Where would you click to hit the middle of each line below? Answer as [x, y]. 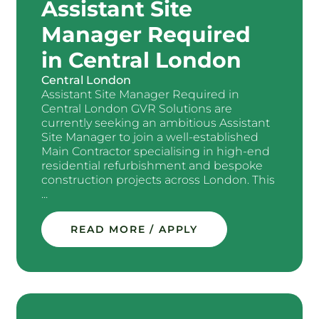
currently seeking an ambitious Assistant [156, 122]
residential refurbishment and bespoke [152, 165]
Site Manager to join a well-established [150, 137]
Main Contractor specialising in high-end [156, 151]
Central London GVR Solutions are [137, 108]
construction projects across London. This [158, 179]
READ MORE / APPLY [135, 230]
